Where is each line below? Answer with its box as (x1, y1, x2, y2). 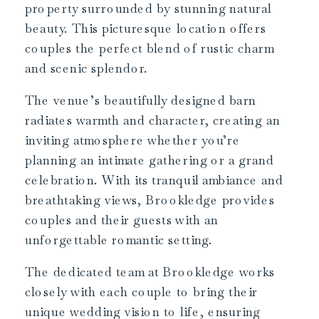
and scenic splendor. (25, 60, 148, 77)
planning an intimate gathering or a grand (25, 152, 274, 169)
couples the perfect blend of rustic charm (25, 40, 274, 57)
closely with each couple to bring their (25, 283, 258, 300)
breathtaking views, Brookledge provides (25, 192, 275, 209)
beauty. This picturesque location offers (25, 20, 266, 37)
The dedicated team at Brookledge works (25, 263, 276, 280)
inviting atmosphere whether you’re (25, 132, 241, 149)
